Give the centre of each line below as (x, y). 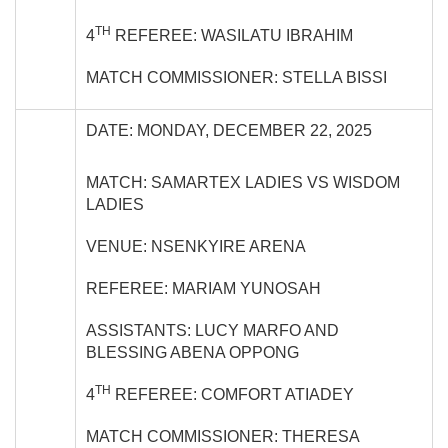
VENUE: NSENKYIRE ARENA (196, 246)
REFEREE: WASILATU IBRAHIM (232, 35)
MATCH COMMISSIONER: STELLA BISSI (236, 77)
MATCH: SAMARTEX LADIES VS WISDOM (243, 182)
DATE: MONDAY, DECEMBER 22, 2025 (229, 130)
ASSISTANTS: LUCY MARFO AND (212, 330)
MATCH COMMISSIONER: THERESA (222, 436)
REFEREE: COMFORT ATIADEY (232, 394)
